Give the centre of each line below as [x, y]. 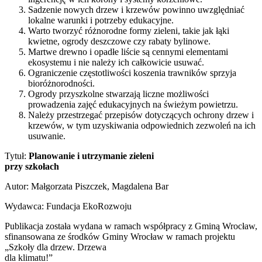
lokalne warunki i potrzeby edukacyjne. [101, 20]
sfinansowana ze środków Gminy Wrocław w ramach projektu [120, 236]
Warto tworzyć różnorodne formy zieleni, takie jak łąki [129, 30]
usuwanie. [47, 136]
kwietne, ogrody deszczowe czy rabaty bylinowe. [119, 41]
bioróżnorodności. [61, 83]
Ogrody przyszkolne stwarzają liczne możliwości [118, 94]
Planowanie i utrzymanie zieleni [91, 156]
